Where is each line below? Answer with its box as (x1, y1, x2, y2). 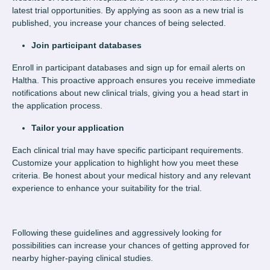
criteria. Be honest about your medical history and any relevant (12, 171, 251, 181)
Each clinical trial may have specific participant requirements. (12, 145, 243, 155)
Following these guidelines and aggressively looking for (12, 228, 222, 238)
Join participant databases (31, 40, 142, 51)
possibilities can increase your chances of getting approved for (12, 240, 250, 251)
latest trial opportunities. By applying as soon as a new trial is (12, 5, 243, 16)
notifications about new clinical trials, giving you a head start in (12, 88, 248, 98)
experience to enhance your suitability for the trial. (12, 183, 202, 193)
